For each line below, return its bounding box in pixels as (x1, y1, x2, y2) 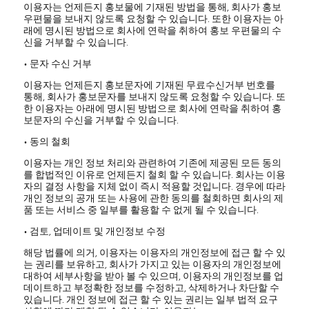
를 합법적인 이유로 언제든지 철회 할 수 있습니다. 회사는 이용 (23, 169, 286, 181)
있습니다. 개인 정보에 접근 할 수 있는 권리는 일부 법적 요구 (23, 294, 278, 306)
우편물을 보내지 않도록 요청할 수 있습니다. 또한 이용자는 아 (23, 13, 283, 26)
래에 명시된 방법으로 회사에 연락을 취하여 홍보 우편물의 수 (23, 25, 281, 37)
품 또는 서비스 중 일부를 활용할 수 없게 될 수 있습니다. (23, 204, 259, 217)
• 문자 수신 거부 (23, 58, 92, 70)
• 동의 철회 (23, 136, 70, 148)
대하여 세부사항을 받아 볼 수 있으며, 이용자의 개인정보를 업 (23, 270, 283, 283)
